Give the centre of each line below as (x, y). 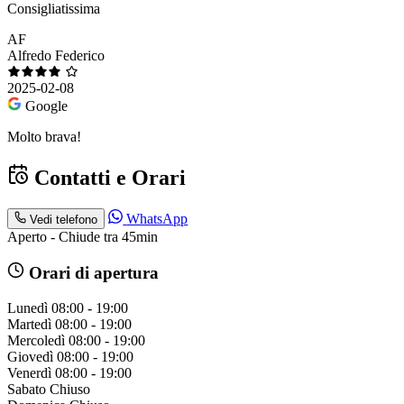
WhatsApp (157, 218)
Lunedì (28, 308)
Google (46, 106)
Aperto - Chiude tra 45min (83, 236)
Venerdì (29, 372)
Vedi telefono (64, 219)
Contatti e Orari (107, 178)
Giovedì (30, 356)
